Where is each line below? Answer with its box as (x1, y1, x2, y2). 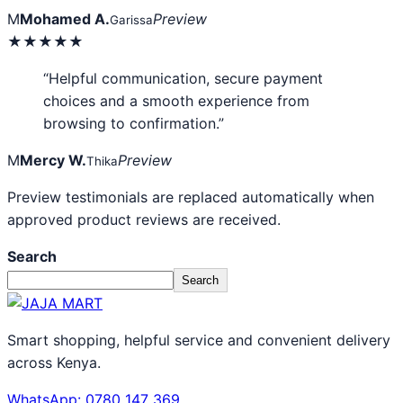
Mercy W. (20, 150, 86, 169)
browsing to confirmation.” (43, 113, 224, 132)
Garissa (110, 12, 153, 27)
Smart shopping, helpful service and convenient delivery (7, 330, 390, 349)
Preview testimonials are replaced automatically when (7, 187, 374, 206)
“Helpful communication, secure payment (43, 68, 323, 87)
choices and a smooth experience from (43, 91, 309, 110)
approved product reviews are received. (7, 210, 281, 228)
